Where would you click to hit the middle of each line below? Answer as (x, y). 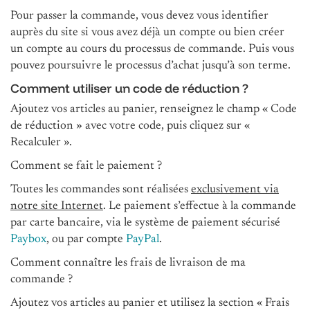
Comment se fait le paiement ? (88, 166)
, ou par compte (86, 239)
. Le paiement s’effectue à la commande (200, 206)
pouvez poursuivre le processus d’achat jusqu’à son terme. (151, 66)
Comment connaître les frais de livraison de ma (128, 263)
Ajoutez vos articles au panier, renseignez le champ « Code (154, 109)
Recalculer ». (41, 143)
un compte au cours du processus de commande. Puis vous (152, 49)
